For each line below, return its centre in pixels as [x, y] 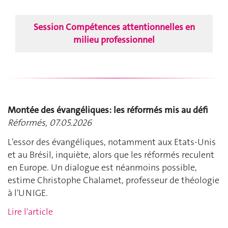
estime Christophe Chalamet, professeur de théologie [113, 180]
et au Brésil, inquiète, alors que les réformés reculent [111, 154]
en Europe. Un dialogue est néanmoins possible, [102, 167]
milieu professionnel [114, 40]
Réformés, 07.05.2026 [50, 123]
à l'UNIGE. [28, 193]
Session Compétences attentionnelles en [114, 27]
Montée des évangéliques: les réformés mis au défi [108, 110]
